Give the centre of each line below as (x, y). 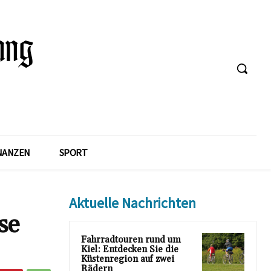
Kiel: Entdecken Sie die (130, 250)
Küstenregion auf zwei (128, 259)
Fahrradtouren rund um (131, 240)
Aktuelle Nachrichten (132, 203)
